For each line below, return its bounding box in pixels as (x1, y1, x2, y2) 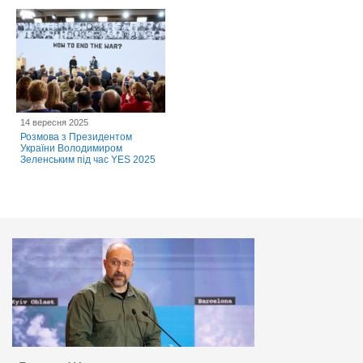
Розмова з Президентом (20, 131, 132, 143)
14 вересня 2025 (20, 117, 88, 128)
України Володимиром (20, 143, 122, 155)
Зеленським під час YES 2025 (20, 154, 156, 166)
